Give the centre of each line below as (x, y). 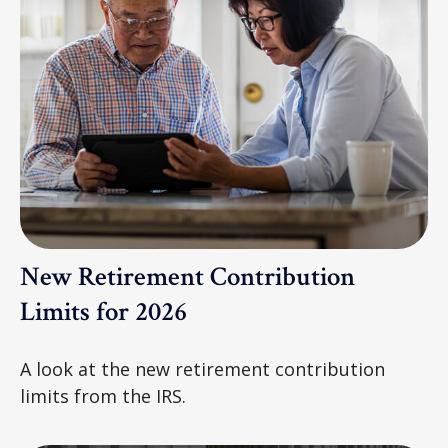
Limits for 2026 (103, 311)
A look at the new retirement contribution (202, 368)
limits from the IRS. (103, 395)
